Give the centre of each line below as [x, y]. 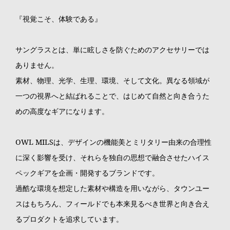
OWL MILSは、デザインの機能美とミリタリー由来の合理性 [113, 142]
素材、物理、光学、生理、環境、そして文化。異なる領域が [112, 81]
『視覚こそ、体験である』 [58, 19]
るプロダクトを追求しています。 [69, 219]
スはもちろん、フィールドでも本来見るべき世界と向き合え [112, 204]
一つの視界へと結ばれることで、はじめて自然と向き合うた [112, 96]
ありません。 [37, 65]
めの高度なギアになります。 [62, 111]
